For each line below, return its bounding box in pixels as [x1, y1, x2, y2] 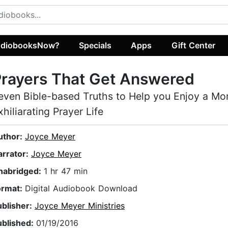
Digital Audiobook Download [25, 183, 137, 194]
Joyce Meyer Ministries [35, 201, 125, 211]
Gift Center [171, 40, 215, 50]
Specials [79, 40, 112, 50]
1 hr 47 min [44, 166, 88, 177]
